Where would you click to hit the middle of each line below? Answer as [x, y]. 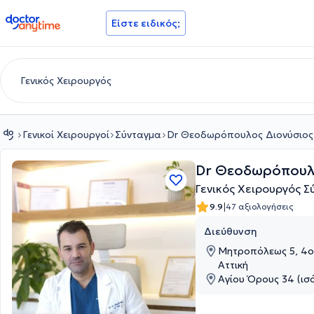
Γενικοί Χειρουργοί [66, 135]
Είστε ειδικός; [146, 23]
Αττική [233, 265]
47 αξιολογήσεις [260, 206]
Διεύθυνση [231, 231]
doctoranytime [45, 20]
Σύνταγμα [138, 135]
